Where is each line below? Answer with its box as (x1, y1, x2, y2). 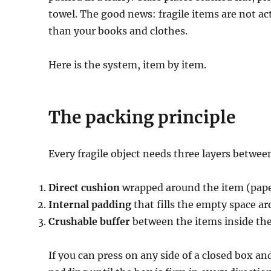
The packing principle (48, 106, 236, 128)
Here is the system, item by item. (48, 58, 207, 71)
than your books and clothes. (48, 24, 188, 37)
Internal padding (48, 198, 132, 211)
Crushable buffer (48, 215, 131, 227)
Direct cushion (48, 181, 120, 194)
